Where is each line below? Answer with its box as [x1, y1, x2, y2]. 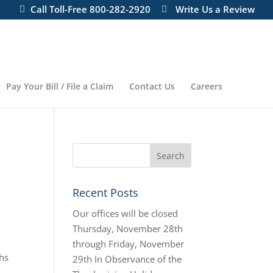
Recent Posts [73, 185, 139, 200]
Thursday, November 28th [73, 222, 183, 235]
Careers [191, 80, 222, 92]
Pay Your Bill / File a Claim [6, 80, 113, 92]
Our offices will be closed [73, 207, 179, 219]
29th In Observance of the [73, 253, 182, 265]
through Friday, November [73, 238, 185, 250]
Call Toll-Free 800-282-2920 [30, 3, 151, 15]
